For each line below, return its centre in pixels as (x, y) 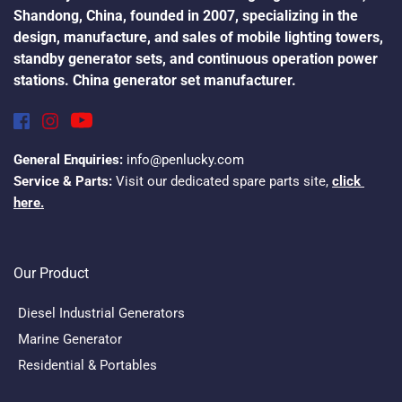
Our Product (51, 274)
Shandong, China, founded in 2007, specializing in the (186, 16)
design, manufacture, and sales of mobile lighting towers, (198, 38)
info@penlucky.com (184, 160)
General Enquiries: (68, 160)
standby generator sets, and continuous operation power (196, 59)
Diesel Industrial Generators (101, 314)
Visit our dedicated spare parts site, (222, 182)
